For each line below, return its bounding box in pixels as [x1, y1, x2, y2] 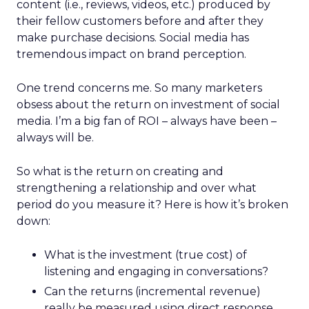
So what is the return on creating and [17, 165, 223, 178]
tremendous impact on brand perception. [17, 48, 246, 61]
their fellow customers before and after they [17, 14, 263, 28]
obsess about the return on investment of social [17, 98, 280, 111]
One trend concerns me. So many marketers [17, 81, 262, 94]
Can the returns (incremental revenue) [44, 285, 261, 298]
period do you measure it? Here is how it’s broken [17, 198, 288, 211]
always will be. [17, 131, 94, 144]
